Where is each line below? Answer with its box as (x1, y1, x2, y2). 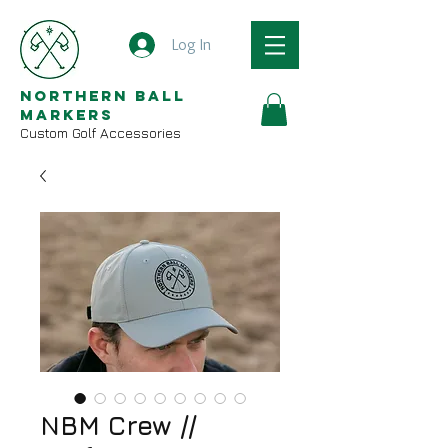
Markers (20, 105, 114, 124)
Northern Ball (20, 86, 186, 105)
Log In (172, 35, 212, 54)
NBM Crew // (40, 410, 196, 442)
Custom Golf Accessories (20, 124, 181, 141)
